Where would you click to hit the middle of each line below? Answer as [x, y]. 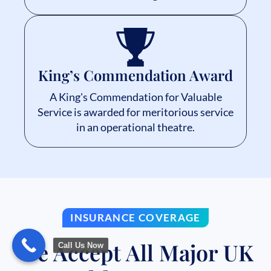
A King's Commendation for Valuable [135, 97]
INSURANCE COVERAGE [135, 218]
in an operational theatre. [135, 127]
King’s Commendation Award [135, 75]
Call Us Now [81, 245]
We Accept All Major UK [135, 252]
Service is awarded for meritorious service [135, 112]
